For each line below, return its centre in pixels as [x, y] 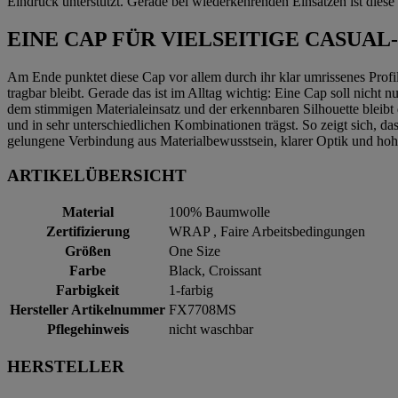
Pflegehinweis [88, 330]
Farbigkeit [88, 291]
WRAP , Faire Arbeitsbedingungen [267, 232]
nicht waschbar [211, 330]
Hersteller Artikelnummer [88, 310]
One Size [195, 251]
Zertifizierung [88, 232]
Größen [88, 251]
